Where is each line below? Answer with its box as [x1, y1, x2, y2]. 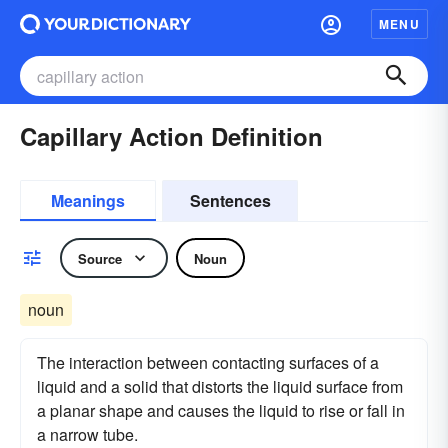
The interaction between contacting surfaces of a [37, 351, 379, 374]
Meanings [51, 189, 125, 212]
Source [78, 248, 122, 268]
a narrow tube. [37, 423, 138, 446]
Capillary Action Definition [20, 119, 323, 153]
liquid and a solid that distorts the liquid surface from [37, 375, 403, 398]
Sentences [189, 189, 271, 212]
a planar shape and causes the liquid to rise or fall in [37, 399, 405, 422]
